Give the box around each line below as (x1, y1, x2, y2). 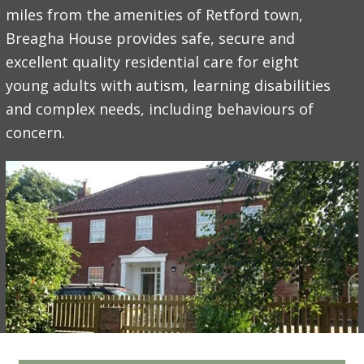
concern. (6, 123, 66, 142)
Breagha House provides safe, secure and (6, 28, 296, 48)
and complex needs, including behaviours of (6, 99, 314, 119)
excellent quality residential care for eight (6, 52, 300, 71)
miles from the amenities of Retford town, (6, 5, 304, 24)
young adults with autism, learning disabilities (6, 76, 331, 95)
